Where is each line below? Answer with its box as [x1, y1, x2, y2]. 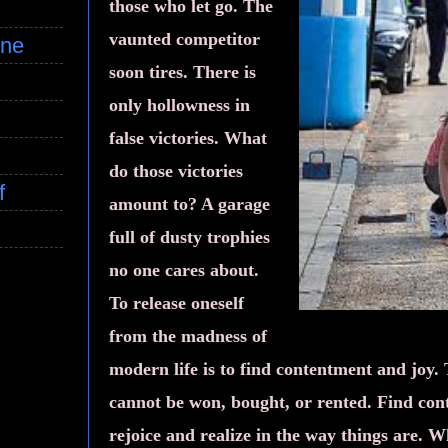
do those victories [109, 160, 243, 181]
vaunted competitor [109, 28, 260, 49]
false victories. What [109, 127, 267, 148]
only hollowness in [109, 94, 250, 115]
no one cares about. [109, 259, 259, 280]
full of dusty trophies [109, 226, 270, 247]
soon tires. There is [109, 61, 256, 82]
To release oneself [109, 292, 244, 313]
